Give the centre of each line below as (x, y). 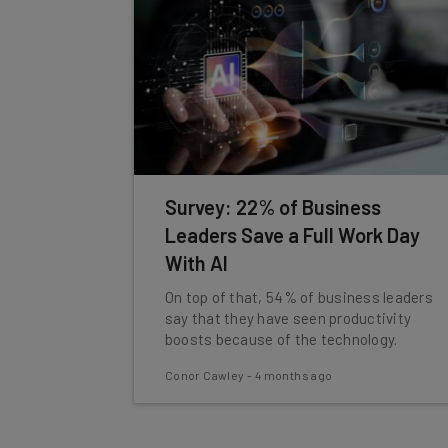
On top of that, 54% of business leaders (298, 297)
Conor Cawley (204, 375)
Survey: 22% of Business (272, 207)
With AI (196, 263)
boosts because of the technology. (281, 339)
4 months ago (293, 375)
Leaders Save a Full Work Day (292, 235)
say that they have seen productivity (288, 318)
